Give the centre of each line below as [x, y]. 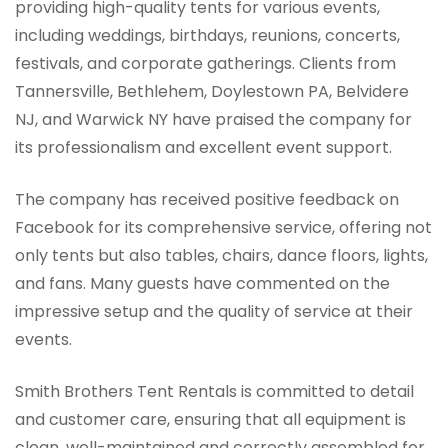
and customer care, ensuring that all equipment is [210, 420]
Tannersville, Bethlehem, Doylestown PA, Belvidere [212, 92]
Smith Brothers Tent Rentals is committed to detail [214, 392]
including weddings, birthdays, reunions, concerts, [207, 36]
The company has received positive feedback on [207, 200]
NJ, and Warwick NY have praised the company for [213, 120]
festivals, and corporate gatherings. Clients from [205, 64]
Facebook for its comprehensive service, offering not [223, 228]
